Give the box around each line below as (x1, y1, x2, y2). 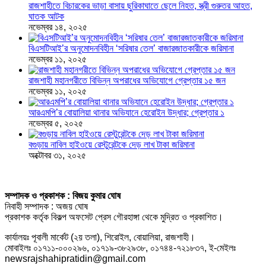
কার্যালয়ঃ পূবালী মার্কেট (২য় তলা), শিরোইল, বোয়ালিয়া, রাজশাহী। (5, 232, 195, 242)
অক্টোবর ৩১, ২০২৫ (28, 150, 86, 160)
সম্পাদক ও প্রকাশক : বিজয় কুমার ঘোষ (5, 190, 121, 201)
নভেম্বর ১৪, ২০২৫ (28, 21, 87, 32)
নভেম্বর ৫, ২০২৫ (28, 118, 83, 128)
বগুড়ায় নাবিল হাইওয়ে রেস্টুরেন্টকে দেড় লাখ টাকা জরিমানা (28, 139, 195, 150)
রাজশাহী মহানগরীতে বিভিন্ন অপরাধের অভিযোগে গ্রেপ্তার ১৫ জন (28, 75, 226, 85)
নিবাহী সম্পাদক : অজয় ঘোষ (5, 201, 88, 211)
